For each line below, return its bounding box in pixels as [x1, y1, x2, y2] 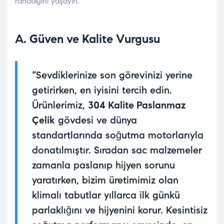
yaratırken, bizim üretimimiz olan [32, 174, 178, 187]
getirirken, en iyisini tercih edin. [32, 84, 172, 97]
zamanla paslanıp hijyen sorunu [32, 159, 175, 172]
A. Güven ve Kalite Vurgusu [15, 31, 160, 47]
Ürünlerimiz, [32, 99, 88, 112]
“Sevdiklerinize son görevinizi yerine [32, 69, 192, 82]
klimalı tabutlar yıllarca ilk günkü [32, 189, 180, 202]
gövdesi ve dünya [55, 114, 137, 127]
